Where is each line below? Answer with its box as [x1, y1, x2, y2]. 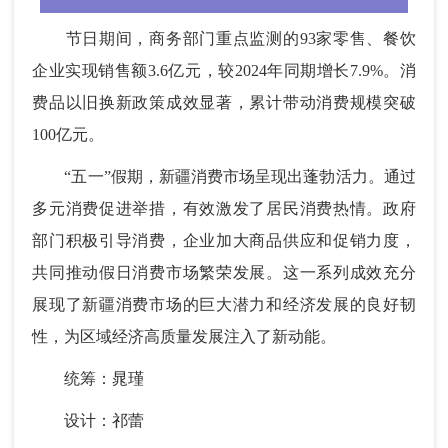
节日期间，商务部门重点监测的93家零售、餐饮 [32, 30, 416, 48]
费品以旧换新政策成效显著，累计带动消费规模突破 [32, 94, 416, 112]
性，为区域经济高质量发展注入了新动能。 [32, 328, 337, 346]
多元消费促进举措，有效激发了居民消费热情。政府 [32, 200, 416, 218]
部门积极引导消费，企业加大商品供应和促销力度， [32, 232, 416, 250]
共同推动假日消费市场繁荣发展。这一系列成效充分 [32, 264, 416, 282]
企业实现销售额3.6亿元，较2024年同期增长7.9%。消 [32, 62, 416, 80]
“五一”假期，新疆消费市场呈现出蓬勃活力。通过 [32, 168, 416, 186]
